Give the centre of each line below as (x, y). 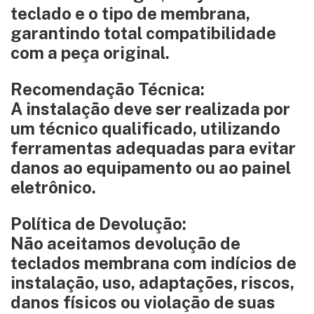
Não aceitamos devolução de (125, 243)
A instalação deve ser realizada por (150, 109)
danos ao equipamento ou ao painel (151, 168)
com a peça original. (90, 53)
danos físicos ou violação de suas (143, 302)
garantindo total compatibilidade (143, 33)
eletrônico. (53, 187)
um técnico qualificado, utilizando (145, 128)
